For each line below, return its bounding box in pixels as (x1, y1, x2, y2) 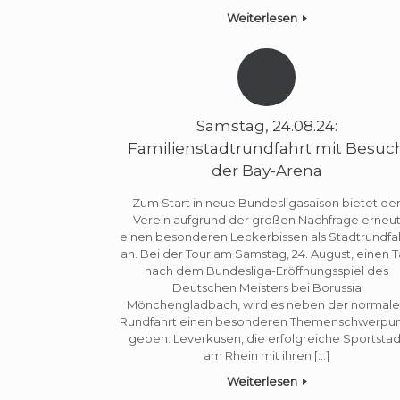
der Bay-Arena (211, 162, 322, 180)
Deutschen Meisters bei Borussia (171, 279, 362, 295)
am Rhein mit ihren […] (204, 347, 330, 362)
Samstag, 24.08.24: (196, 117, 337, 136)
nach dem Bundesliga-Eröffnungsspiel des (145, 262, 389, 278)
